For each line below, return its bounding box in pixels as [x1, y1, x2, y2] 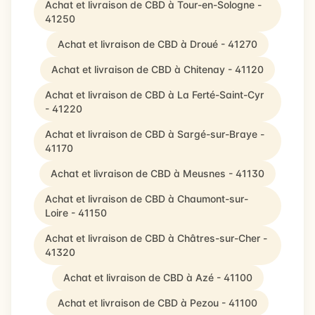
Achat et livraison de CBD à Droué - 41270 [58, 38, 257, 50]
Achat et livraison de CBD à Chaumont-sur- [45, 193, 248, 205]
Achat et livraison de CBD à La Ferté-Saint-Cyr [45, 89, 264, 101]
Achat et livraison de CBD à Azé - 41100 [63, 271, 252, 283]
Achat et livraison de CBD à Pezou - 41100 [58, 297, 257, 309]
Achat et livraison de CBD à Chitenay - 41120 [51, 63, 264, 75]
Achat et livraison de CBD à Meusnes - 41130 [51, 167, 264, 179]
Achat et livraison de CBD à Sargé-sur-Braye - [45, 128, 264, 140]
